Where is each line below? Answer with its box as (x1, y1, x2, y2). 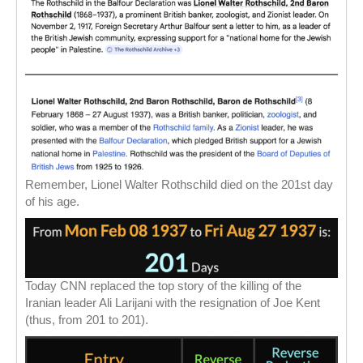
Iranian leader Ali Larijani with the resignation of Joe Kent (25, 296, 320, 310)
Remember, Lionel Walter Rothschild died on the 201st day (25, 177, 333, 192)
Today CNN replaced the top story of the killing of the (25, 279, 301, 293)
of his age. (25, 194, 79, 209)
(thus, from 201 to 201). (25, 313, 148, 327)
